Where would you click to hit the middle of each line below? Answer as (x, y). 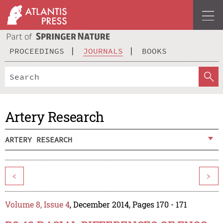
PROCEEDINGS (37, 51)
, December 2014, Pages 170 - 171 (128, 205)
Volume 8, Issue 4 (37, 205)
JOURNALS (103, 51)
